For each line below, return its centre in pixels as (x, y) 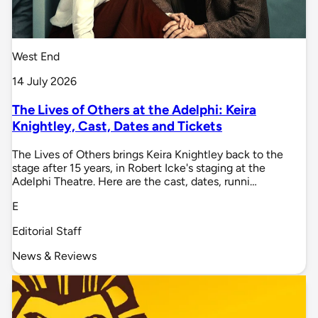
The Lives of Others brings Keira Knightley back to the (148, 154)
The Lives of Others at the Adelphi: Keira (134, 109)
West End (36, 57)
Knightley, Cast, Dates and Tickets (117, 126)
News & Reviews (54, 256)
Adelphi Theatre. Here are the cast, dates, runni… (135, 181)
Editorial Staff (47, 231)
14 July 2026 (44, 82)
